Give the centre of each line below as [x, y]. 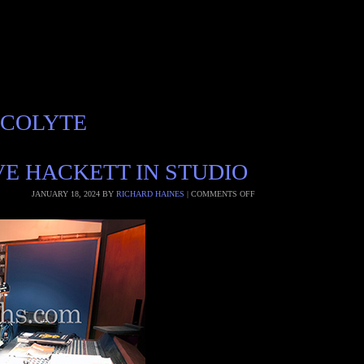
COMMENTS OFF [223, 194]
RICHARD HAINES [150, 194]
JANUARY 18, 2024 [65, 194]
